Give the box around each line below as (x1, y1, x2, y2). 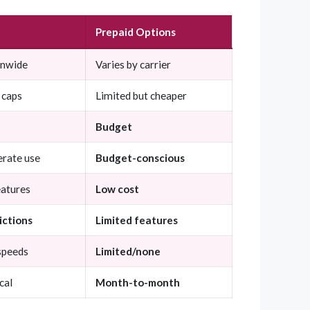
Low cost (95, 183, 139, 196)
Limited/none (95, 245, 161, 258)
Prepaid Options (95, 26, 176, 39)
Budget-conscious (95, 152, 185, 165)
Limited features (95, 214, 178, 227)
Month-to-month (95, 276, 180, 289)
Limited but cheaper (95, 89, 187, 102)
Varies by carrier (95, 58, 171, 71)
